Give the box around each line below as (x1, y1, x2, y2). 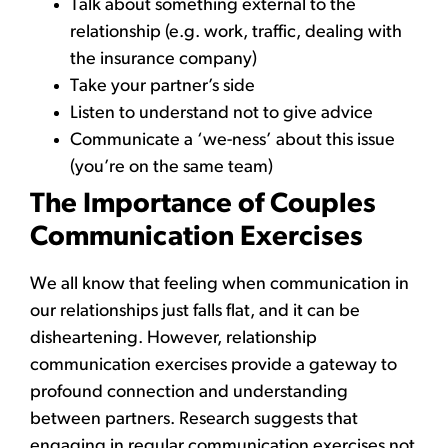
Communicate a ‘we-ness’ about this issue (70, 130, 395, 150)
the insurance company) (70, 49, 257, 69)
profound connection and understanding (30, 382, 348, 402)
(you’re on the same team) (70, 157, 273, 177)
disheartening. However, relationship (30, 328, 317, 348)
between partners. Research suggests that (30, 409, 358, 429)
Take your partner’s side (70, 76, 259, 96)
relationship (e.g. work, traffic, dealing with (70, 22, 402, 42)
